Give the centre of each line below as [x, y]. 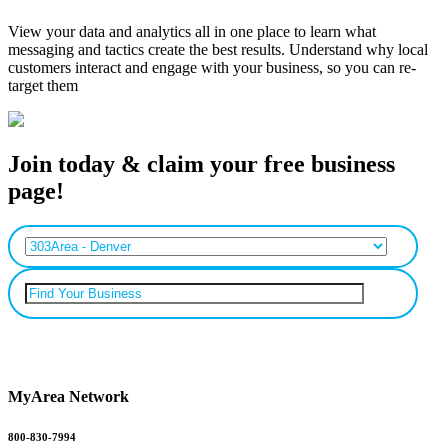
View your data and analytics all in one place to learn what [192, 31]
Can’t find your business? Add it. [224, 357]
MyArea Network [68, 397]
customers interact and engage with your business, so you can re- [212, 67]
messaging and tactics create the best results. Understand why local [218, 49]
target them [43, 85]
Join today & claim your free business [201, 163]
